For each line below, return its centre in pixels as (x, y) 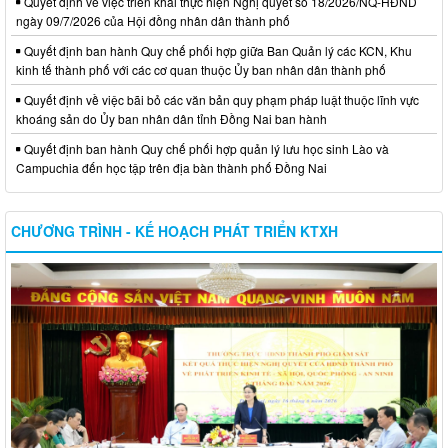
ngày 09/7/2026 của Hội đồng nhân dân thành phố (153, 21)
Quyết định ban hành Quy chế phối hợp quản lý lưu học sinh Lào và (205, 149)
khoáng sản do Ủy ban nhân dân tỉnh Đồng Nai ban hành (171, 119)
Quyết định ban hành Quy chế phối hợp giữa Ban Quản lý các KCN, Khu (216, 51)
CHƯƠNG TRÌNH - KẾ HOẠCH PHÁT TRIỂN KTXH (174, 231)
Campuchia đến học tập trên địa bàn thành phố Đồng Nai (171, 168)
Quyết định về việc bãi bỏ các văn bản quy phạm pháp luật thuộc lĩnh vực (220, 100)
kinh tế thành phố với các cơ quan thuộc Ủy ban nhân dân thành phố (201, 70)
